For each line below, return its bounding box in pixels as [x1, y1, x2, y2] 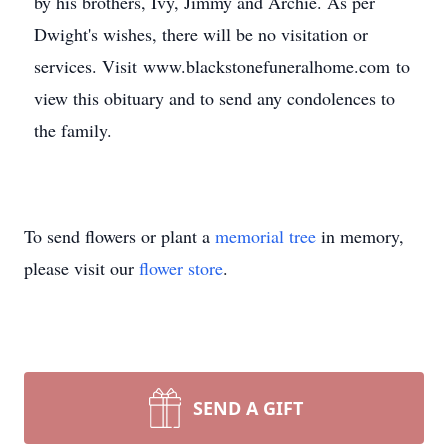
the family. [34, 118, 112, 142]
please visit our [24, 256, 139, 280]
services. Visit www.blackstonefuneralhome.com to [34, 54, 410, 78]
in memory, [316, 224, 404, 248]
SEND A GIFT [193, 396, 303, 420]
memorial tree [215, 224, 316, 248]
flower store [139, 256, 223, 280]
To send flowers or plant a [24, 224, 215, 248]
